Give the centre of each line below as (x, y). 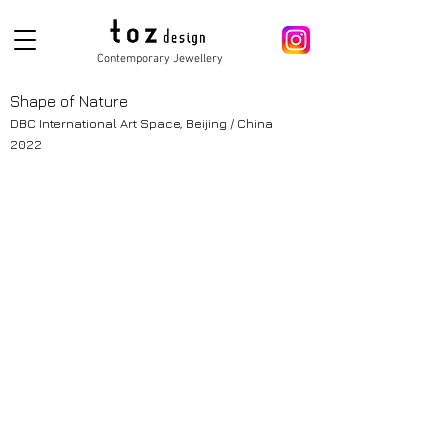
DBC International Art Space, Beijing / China (141, 123)
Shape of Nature (69, 101)
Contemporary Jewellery (160, 59)
